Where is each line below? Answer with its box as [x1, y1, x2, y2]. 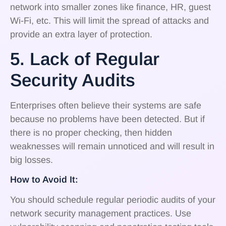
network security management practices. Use [10, 208, 191, 218]
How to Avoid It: [10, 174, 78, 185]
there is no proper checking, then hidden [10, 128, 172, 138]
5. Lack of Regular [10, 49, 159, 69]
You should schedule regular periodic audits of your [10, 194, 215, 205]
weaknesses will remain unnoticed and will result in [10, 141, 214, 152]
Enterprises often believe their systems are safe [10, 100, 201, 111]
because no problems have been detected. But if [10, 114, 205, 125]
